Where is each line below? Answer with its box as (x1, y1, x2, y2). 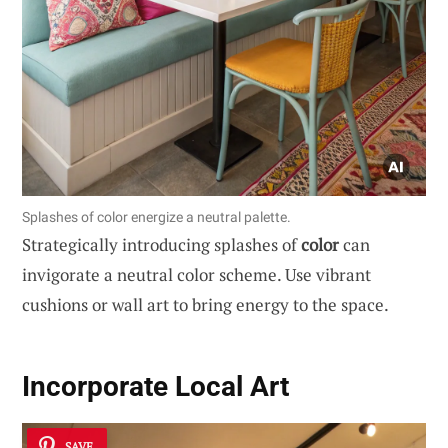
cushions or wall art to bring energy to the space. (22, 292, 389, 316)
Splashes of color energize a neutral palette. (22, 208, 291, 225)
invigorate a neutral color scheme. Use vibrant (22, 262, 371, 286)
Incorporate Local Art (22, 370, 289, 404)
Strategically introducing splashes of (22, 232, 301, 256)
